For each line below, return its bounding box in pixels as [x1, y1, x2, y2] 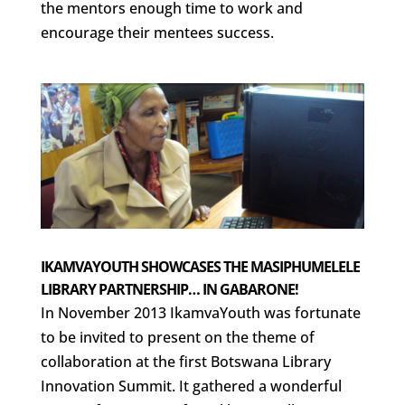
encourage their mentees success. [40, 23, 274, 42]
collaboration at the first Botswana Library [40, 352, 331, 372]
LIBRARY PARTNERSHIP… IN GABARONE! [40, 279, 298, 300]
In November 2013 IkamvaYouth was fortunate [40, 303, 361, 324]
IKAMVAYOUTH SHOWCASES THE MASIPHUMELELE [40, 257, 360, 278]
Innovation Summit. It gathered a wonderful [40, 376, 342, 397]
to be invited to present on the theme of [40, 327, 315, 348]
